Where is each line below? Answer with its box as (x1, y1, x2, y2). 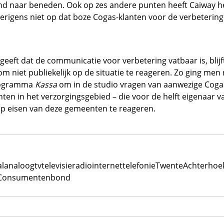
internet (91, 159, 122, 171)
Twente (155, 159, 183, 171)
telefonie (122, 159, 155, 171)
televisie (41, 159, 72, 171)
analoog (3, 159, 34, 171)
